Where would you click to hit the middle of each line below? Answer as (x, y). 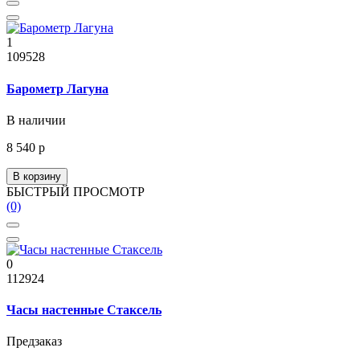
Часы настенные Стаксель (84, 310)
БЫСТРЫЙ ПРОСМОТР (76, 191)
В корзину (37, 176)
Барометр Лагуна (57, 88)
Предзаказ (34, 342)
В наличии (36, 120)
